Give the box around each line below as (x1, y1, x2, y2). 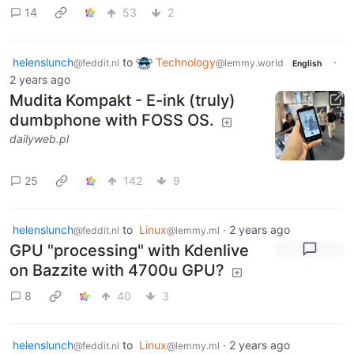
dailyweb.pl (9, 132, 69, 146)
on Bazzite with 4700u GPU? (9, 261, 224, 281)
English (292, 58, 322, 69)
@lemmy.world (216, 56, 284, 69)
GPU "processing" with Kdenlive (9, 241, 249, 261)
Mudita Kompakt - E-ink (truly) (9, 91, 235, 111)
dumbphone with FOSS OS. (9, 111, 214, 130)
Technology (156, 55, 216, 69)
